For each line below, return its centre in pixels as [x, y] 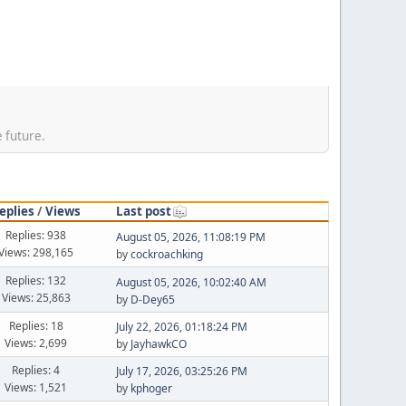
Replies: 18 [36, 325]
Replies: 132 [36, 280]
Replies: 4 [36, 370]
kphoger [151, 388]
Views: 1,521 [36, 387]
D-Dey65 [152, 299]
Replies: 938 [36, 235]
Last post [143, 211]
